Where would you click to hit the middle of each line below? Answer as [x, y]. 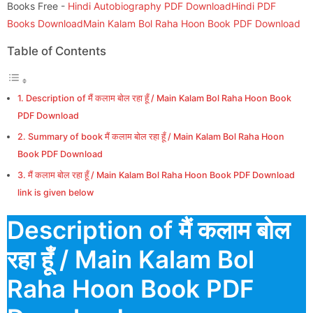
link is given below [56, 192]
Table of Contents [57, 51]
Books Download [45, 23]
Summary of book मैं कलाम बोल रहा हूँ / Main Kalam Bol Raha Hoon [156, 136]
